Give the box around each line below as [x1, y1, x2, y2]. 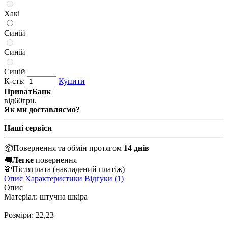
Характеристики [25, 174, 82, 183]
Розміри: [4, 210, 36, 219]
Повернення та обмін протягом [13, 143, 124, 152]
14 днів [124, 143, 149, 152]
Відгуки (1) [84, 174, 124, 183]
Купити [59, 76, 85, 85]
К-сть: [4, 76, 25, 85]
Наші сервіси [4, 123, 52, 132]
